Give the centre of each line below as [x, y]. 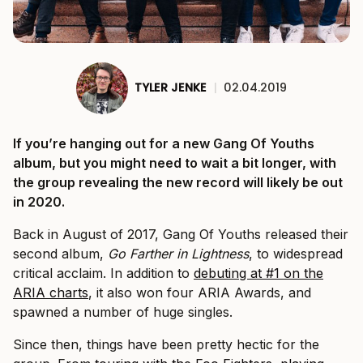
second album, [60, 253]
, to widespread [296, 253]
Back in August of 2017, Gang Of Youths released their [181, 234]
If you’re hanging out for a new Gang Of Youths [164, 143]
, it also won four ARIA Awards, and [200, 292]
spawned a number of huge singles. [123, 312]
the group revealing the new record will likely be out [178, 182]
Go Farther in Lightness [178, 253]
